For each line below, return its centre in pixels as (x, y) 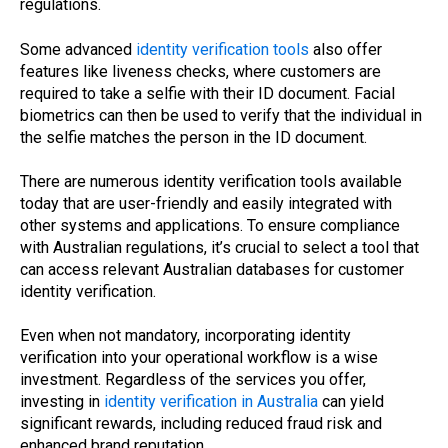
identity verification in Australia (211, 402)
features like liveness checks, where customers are (200, 71)
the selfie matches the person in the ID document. (193, 137)
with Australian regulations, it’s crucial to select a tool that (219, 247)
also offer (345, 49)
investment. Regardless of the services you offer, (193, 380)
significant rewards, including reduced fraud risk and (201, 424)
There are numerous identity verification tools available (211, 181)
